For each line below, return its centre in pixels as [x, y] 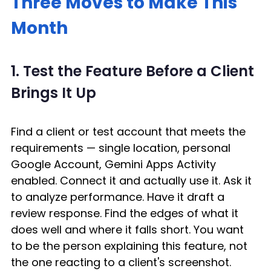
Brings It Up [54, 93]
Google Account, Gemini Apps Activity [115, 164]
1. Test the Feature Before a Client [134, 71]
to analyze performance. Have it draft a [119, 197]
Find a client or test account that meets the [130, 131]
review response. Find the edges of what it [126, 213]
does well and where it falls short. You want [129, 229]
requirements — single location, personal [122, 148]
